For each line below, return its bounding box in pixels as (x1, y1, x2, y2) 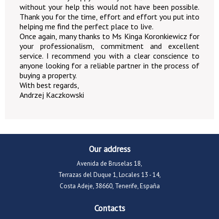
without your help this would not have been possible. (20, 2, 199, 12)
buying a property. (20, 70, 77, 80)
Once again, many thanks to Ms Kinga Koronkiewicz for (20, 31, 199, 41)
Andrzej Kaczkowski (20, 90, 84, 100)
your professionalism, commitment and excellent (20, 41, 199, 51)
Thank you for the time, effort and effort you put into (20, 12, 199, 22)
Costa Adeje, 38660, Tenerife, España (59, 182, 160, 190)
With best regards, (20, 80, 79, 90)
